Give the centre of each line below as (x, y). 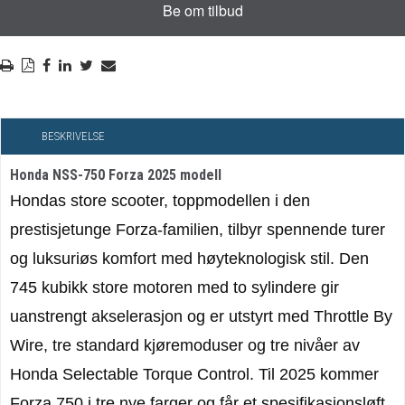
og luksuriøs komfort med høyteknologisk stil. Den (189, 259)
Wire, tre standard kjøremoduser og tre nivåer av (185, 346)
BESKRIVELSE (73, 137)
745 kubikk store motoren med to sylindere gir (174, 288)
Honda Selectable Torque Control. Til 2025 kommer (194, 375)
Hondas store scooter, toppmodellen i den (160, 201)
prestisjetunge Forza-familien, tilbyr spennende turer (198, 230)
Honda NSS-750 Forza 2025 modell (116, 175)
